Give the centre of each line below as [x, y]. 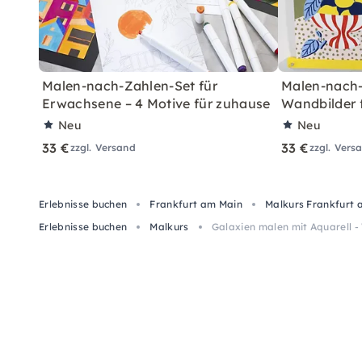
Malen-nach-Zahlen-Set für [130, 85]
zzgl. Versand [103, 147]
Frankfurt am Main [196, 204]
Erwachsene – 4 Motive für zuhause [156, 103]
